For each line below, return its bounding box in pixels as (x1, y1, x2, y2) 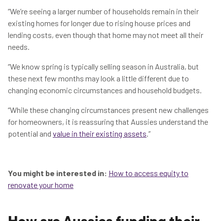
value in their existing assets (53, 129, 147, 138)
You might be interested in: (8, 168, 107, 178)
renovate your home (8, 180, 74, 189)
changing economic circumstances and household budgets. (8, 85, 203, 95)
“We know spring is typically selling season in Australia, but (8, 62, 199, 71)
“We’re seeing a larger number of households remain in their (8, 6, 199, 16)
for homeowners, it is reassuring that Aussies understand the (8, 117, 208, 126)
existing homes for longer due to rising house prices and (8, 18, 190, 28)
